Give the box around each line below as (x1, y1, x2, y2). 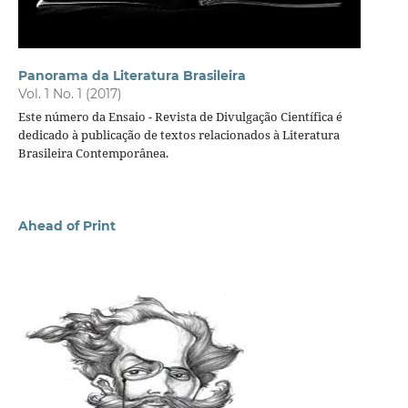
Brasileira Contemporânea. (17, 145, 168, 161)
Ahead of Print (17, 218, 116, 234)
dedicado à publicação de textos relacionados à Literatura (17, 127, 340, 143)
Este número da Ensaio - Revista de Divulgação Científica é (17, 108, 342, 125)
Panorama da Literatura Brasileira (17, 67, 246, 85)
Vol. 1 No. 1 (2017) (17, 86, 122, 103)
